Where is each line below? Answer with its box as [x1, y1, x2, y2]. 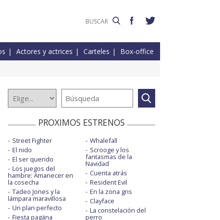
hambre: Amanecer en [8, 171, 73, 180]
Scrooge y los [89, 145, 129, 155]
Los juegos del [12, 164, 55, 173]
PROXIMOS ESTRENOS [38, 116, 125, 129]
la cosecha [8, 178, 39, 187]
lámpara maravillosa [8, 194, 66, 203]
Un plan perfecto [12, 203, 62, 213]
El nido [12, 145, 32, 155]
